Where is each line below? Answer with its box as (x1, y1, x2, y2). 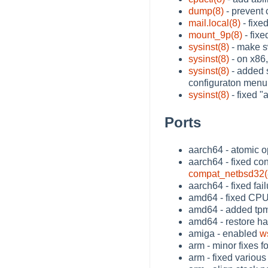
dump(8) (188, 5, 224, 16)
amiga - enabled (188, 228, 260, 239)
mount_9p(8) (188, 29, 242, 40)
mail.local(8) (188, 17, 240, 28)
